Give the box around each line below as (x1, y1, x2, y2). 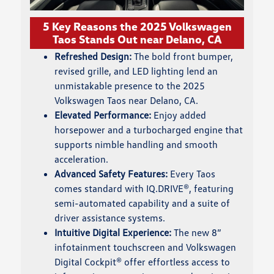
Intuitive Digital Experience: (54, 226, 172, 239)
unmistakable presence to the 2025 (54, 80, 206, 92)
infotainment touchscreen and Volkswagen (54, 241, 237, 254)
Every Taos (168, 168, 216, 180)
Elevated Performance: (54, 109, 152, 122)
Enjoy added (151, 109, 207, 122)
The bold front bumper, (131, 50, 234, 63)
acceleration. (54, 153, 109, 166)
